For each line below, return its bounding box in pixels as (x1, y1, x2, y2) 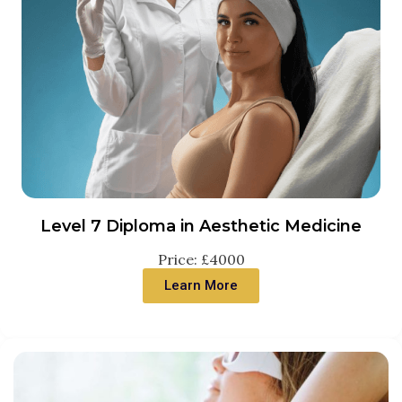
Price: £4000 (157, 250, 245, 268)
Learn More (164, 277, 238, 293)
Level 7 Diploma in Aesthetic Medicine (40, 216, 362, 236)
